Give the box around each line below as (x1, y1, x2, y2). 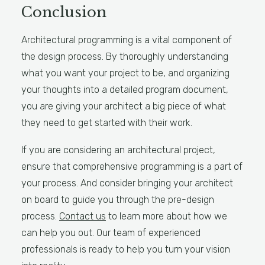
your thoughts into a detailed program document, (21, 84, 228, 95)
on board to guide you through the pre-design (21, 194, 214, 205)
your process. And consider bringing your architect (21, 177, 233, 189)
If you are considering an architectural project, (21, 144, 215, 156)
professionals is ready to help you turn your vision (21, 244, 230, 255)
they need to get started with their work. (21, 117, 192, 128)
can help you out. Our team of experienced (21, 227, 201, 238)
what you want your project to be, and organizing (21, 67, 230, 79)
